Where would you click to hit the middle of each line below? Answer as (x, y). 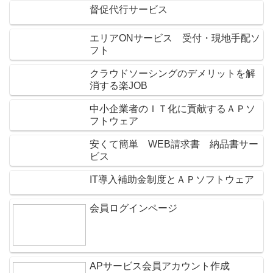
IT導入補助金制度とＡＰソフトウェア (172, 179)
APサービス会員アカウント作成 (160, 266)
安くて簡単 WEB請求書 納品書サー (174, 144)
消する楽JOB (119, 86)
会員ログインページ (133, 208)
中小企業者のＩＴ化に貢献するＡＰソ (172, 109)
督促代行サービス (129, 9)
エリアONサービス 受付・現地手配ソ (175, 38)
